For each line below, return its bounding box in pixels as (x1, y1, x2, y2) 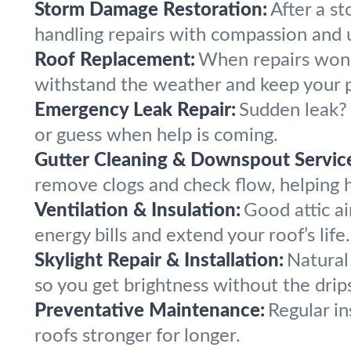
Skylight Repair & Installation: (34, 251, 284, 270)
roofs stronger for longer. (34, 327, 241, 346)
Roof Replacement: (34, 51, 195, 70)
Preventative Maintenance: (34, 302, 265, 320)
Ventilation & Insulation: (34, 201, 241, 220)
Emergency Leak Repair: (34, 101, 236, 120)
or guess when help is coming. (34, 126, 278, 145)
